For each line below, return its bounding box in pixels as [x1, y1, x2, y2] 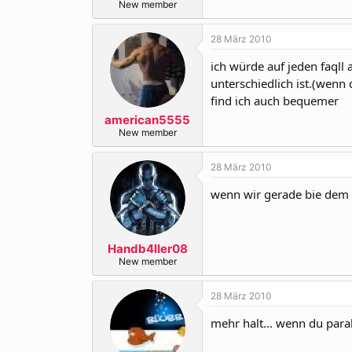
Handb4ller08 [107, 240, 188, 256]
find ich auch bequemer [211, 92, 339, 108]
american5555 [104, 112, 190, 127]
